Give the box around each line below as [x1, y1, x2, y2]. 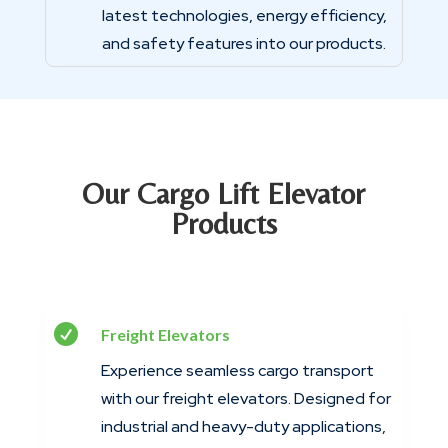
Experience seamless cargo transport [100, 360, 374, 382]
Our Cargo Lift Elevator [82, 176, 366, 212]
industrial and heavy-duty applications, [100, 416, 386, 438]
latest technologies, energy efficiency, [101, 4, 387, 26]
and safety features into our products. [101, 32, 386, 54]
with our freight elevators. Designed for [100, 388, 391, 410]
